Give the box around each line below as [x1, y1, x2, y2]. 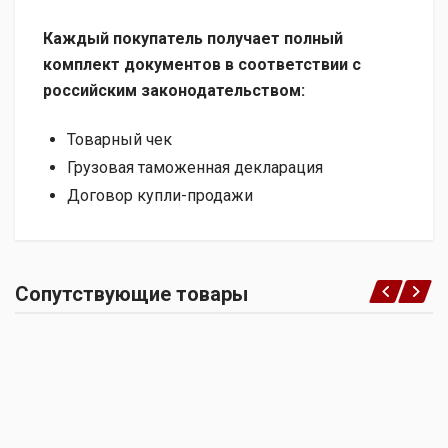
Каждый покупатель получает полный [43, 29, 343, 49]
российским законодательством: [43, 81, 305, 101]
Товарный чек [67, 130, 172, 150]
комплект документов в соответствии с [43, 55, 361, 75]
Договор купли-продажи [67, 186, 253, 206]
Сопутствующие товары [15, 282, 248, 307]
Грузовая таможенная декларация [67, 158, 323, 178]
